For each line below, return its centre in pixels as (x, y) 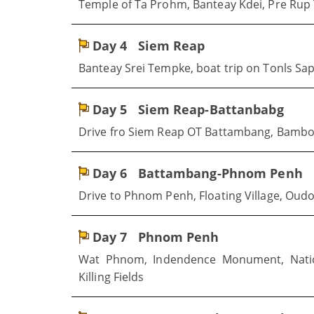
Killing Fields (111, 277)
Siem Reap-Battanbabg (209, 109)
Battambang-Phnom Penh (218, 173)
